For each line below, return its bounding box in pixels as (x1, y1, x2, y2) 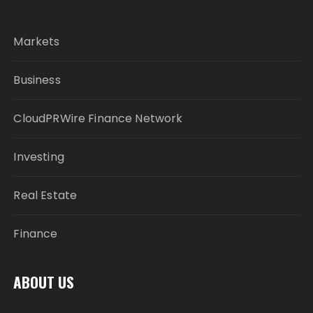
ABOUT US (13, 270, 75, 293)
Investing (13, 148, 64, 165)
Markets (13, 33, 60, 50)
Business (13, 71, 61, 88)
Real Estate (13, 187, 78, 203)
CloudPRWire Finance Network (13, 110, 183, 126)
